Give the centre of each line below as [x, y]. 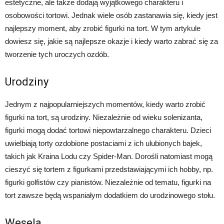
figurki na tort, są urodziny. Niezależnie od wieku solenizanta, [104, 117]
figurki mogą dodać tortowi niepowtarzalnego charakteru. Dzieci [108, 130]
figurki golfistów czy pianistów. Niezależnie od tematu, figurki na [108, 182]
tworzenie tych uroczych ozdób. [57, 54]
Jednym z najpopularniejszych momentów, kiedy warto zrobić [105, 104]
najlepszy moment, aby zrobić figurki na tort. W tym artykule [103, 28]
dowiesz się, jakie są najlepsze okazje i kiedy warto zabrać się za [111, 41]
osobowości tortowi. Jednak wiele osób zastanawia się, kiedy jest [111, 15]
